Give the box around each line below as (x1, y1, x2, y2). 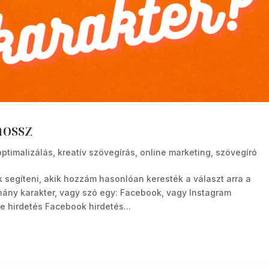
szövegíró (216, 147, 258, 158)
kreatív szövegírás (58, 147, 136, 158)
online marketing (140, 147, 211, 158)
